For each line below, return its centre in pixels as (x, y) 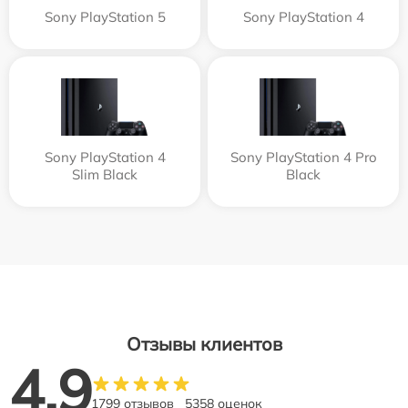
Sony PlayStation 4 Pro (303, 157)
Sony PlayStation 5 (105, 16)
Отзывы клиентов (204, 343)
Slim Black (105, 174)
